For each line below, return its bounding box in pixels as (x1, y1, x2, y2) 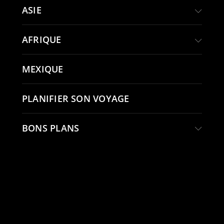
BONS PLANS (22, 122, 79, 134)
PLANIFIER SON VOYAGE (22, 92, 129, 104)
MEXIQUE (22, 63, 63, 75)
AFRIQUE (22, 33, 61, 45)
